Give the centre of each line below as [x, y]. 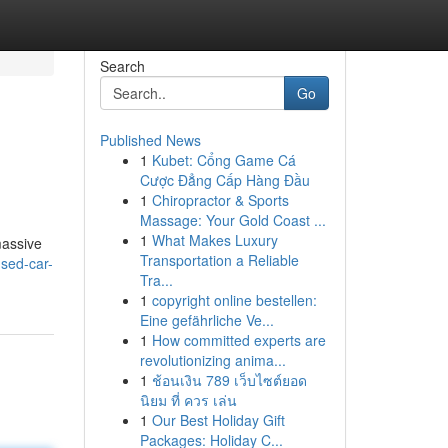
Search [122, 66]
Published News [150, 140]
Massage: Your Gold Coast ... [232, 220]
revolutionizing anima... [212, 360]
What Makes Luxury [214, 240]
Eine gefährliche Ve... [206, 320]
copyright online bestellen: [234, 300]
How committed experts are [238, 340]
